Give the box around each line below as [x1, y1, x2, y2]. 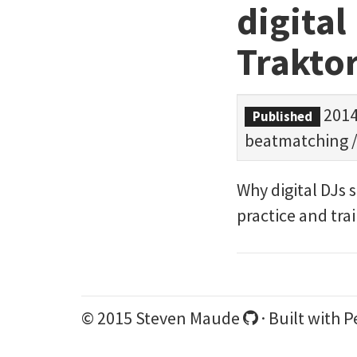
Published [252, 108, 312, 125]
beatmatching [245, 129, 348, 151]
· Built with [258, 307, 343, 329]
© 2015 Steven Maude [81, 307, 243, 329]
